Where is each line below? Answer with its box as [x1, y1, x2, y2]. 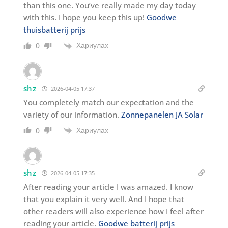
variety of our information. [23, 109, 121, 120]
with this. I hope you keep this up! [23, 12, 147, 23]
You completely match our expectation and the [23, 97, 194, 107]
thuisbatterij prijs [23, 24, 85, 35]
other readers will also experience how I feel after [23, 206, 204, 216]
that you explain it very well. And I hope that [23, 193, 184, 204]
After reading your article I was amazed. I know [23, 181, 193, 192]
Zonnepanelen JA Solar [121, 109, 203, 120]
